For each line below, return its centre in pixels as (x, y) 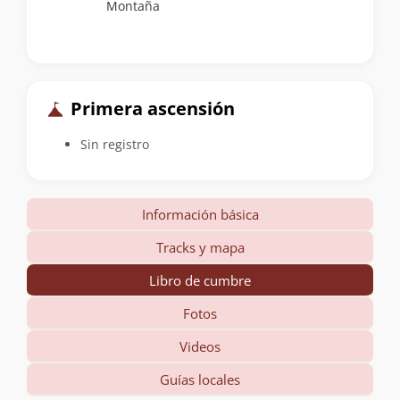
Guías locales (200, 379)
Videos (200, 346)
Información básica (200, 214)
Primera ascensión (150, 109)
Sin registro (115, 144)
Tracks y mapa (200, 247)
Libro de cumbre (200, 280)
